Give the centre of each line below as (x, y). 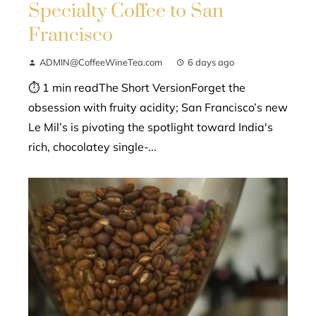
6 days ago (211, 62)
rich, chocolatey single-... (92, 146)
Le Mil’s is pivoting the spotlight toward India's (151, 127)
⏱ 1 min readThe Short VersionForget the (137, 87)
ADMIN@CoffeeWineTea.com (101, 62)
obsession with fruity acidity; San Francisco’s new (158, 107)
